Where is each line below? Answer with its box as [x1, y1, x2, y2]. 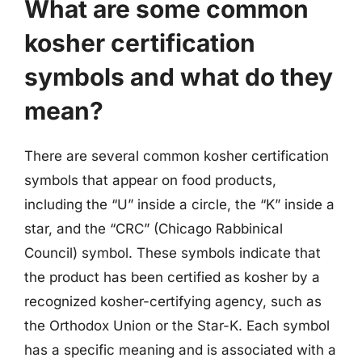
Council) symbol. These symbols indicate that [24, 244, 321, 261]
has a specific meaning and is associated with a [24, 341, 336, 358]
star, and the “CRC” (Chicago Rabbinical [24, 220, 283, 237]
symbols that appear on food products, [24, 171, 276, 188]
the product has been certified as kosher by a [24, 268, 320, 285]
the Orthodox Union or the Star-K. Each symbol [24, 317, 330, 334]
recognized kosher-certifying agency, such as [24, 293, 322, 309]
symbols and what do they [24, 61, 333, 91]
